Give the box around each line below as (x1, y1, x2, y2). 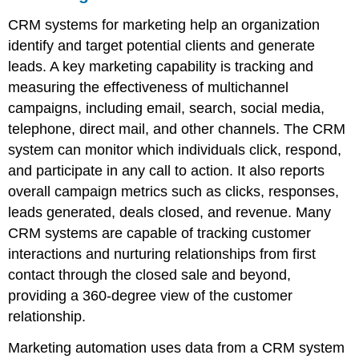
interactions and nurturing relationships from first (8, 245, 317, 262)
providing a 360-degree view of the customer (8, 287, 293, 304)
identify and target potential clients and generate (8, 37, 316, 54)
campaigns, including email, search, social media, (8, 99, 325, 116)
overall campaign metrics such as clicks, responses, (8, 183, 340, 200)
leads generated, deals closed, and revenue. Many (8, 204, 332, 220)
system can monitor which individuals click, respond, (8, 141, 342, 158)
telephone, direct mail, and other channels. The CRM (8, 120, 346, 137)
